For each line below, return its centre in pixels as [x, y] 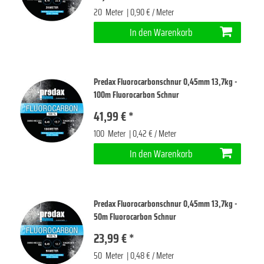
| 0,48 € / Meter [150, 255]
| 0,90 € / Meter [150, 13]
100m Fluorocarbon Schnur [137, 95]
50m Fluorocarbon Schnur [135, 217]
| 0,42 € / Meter [152, 134]
